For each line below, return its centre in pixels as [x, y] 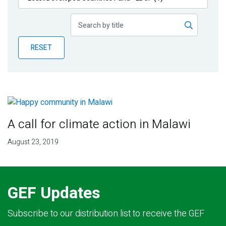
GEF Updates [54, 193]
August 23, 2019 [33, 142]
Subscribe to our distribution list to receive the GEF [106, 214]
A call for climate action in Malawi [99, 125]
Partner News [42, 54]
